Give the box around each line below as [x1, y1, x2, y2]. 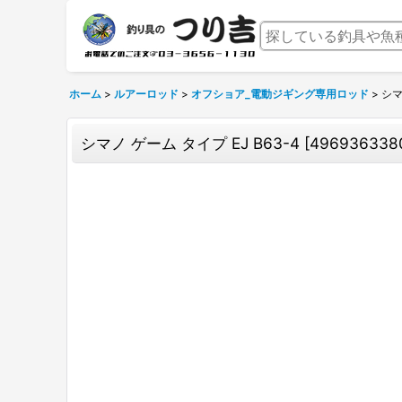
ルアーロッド [114, 87, 179, 100]
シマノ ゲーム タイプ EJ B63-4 [81, 134, 300, 153]
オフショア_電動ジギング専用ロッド [191, 87, 369, 100]
